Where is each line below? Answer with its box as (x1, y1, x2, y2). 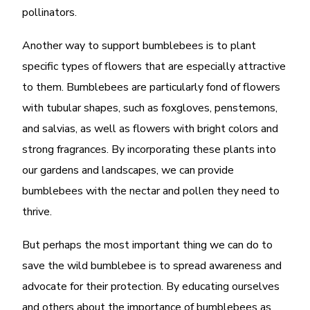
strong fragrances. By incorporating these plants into (22, 141, 277, 157)
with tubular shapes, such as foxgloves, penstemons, (22, 100, 278, 116)
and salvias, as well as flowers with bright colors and (22, 120, 279, 136)
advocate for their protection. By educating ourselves (22, 278, 280, 294)
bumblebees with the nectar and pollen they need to (22, 183, 280, 199)
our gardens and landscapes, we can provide (22, 162, 235, 178)
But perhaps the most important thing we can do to (22, 237, 273, 253)
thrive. (22, 203, 53, 219)
